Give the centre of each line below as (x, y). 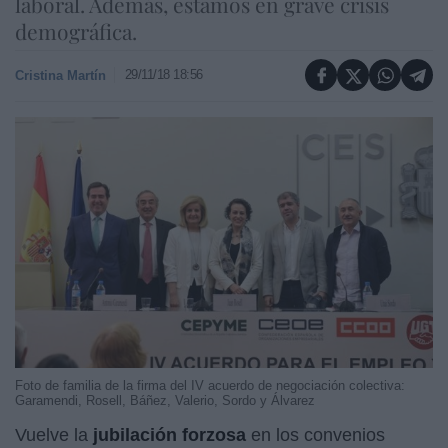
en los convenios (315, 434)
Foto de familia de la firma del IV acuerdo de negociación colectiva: (210, 385)
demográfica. (76, 31)
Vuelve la (54, 434)
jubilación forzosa (169, 434)
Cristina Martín (60, 75)
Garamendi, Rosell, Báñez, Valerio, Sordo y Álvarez (165, 400)
